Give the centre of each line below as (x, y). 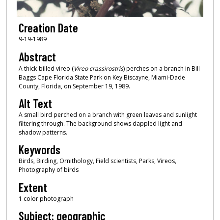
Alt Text (35, 104)
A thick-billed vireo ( (46, 68)
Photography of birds (48, 170)
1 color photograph (46, 198)
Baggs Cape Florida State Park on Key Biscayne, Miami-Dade (102, 77)
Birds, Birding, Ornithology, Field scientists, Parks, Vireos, (97, 161)
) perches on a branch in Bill (161, 68)
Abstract (37, 56)
